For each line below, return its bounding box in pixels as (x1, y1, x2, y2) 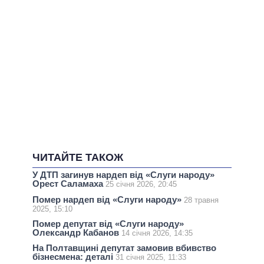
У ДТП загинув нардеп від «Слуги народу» (32, 170, 214, 180)
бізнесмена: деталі (32, 252, 115, 262)
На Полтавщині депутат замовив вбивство (32, 243, 216, 253)
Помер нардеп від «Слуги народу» (32, 194, 184, 204)
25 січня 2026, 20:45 (105, 180, 177, 189)
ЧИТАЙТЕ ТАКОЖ (32, 151, 123, 163)
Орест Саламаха (32, 179, 105, 189)
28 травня (184, 195, 219, 204)
